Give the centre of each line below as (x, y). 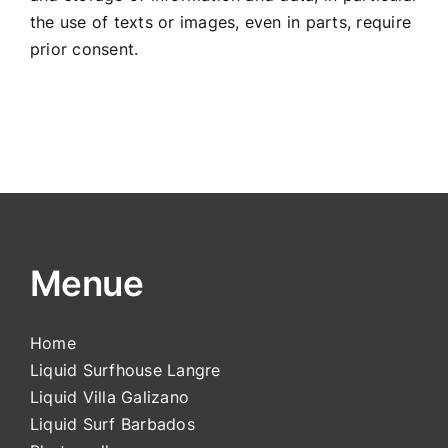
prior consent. (84, 49)
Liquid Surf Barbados (112, 424)
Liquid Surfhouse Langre (125, 370)
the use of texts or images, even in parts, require (220, 22)
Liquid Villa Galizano (109, 397)
